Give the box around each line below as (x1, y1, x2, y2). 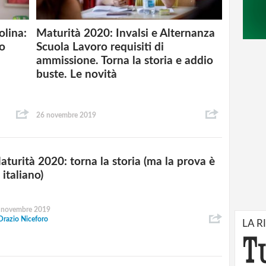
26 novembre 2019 (36, 111, 97, 119)
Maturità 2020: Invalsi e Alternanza (36, 28, 216, 40)
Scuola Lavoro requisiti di (36, 42, 164, 53)
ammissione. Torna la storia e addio (36, 55, 214, 67)
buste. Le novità (36, 69, 118, 81)
